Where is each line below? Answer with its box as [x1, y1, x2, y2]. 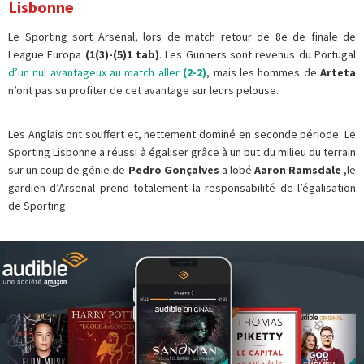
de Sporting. [8, 198, 68, 214]
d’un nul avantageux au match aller [8, 65, 184, 80]
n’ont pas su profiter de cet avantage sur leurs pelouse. [8, 83, 279, 98]
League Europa [8, 47, 85, 63]
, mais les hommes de [206, 65, 321, 80]
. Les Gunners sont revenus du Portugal [159, 47, 357, 63]
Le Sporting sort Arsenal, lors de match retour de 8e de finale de [8, 29, 356, 45]
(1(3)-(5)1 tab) [84, 47, 160, 63]
